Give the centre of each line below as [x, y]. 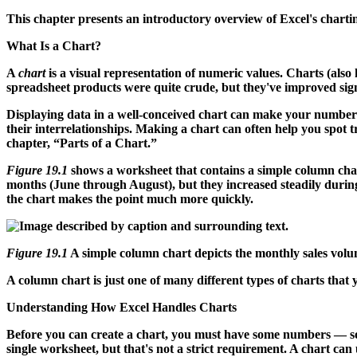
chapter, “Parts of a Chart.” [82, 143]
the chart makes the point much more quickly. [130, 198]
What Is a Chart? [54, 45]
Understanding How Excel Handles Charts [122, 307]
